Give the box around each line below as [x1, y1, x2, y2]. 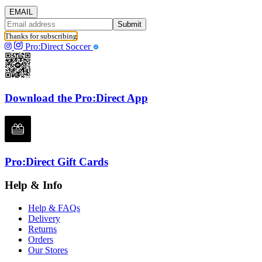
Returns [28, 223, 57, 234]
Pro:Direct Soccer [25, 42, 93, 52]
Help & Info [5, 179, 63, 192]
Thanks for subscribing [5, 32, 77, 41]
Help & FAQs [28, 202, 80, 213]
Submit [118, 20, 142, 29]
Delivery [28, 213, 60, 223]
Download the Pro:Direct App [5, 92, 148, 105]
